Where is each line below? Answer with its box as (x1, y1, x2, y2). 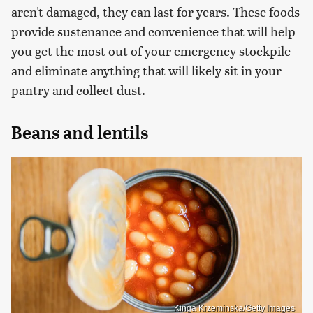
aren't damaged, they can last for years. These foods (11, 2, 300, 20)
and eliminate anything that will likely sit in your (11, 61, 282, 79)
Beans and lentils (11, 122, 148, 143)
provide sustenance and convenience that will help (11, 22, 296, 40)
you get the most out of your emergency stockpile (11, 41, 291, 59)
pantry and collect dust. (11, 80, 145, 99)
